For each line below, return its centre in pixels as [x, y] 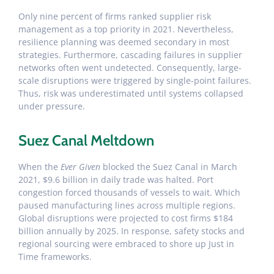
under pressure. [52, 106]
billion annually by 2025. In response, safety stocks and [131, 231]
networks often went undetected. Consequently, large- [130, 67]
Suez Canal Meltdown [86, 141]
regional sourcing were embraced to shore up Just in [126, 244]
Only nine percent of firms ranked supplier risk [115, 16]
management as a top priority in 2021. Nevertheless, [126, 29]
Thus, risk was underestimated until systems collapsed [131, 93]
